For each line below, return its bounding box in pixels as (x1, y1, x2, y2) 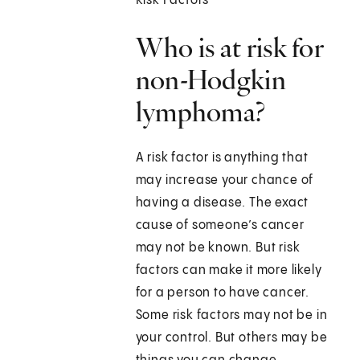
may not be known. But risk (135, 241, 301, 256)
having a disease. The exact (135, 196, 309, 211)
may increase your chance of (135, 174, 314, 188)
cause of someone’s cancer (135, 219, 305, 233)
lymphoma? (135, 95, 266, 129)
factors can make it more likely (135, 264, 322, 278)
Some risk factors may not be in (135, 309, 328, 323)
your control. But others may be (135, 331, 328, 346)
